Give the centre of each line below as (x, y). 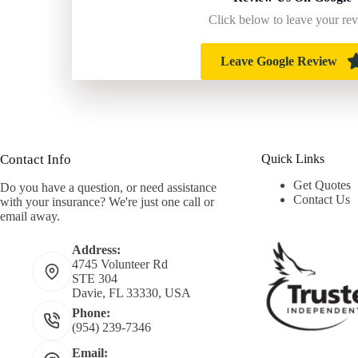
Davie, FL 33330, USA (131, 292)
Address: (96, 249)
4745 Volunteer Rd (120, 264)
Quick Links (293, 159)
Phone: (91, 312)
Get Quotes (322, 185)
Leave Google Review (278, 62)
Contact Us (322, 200)
